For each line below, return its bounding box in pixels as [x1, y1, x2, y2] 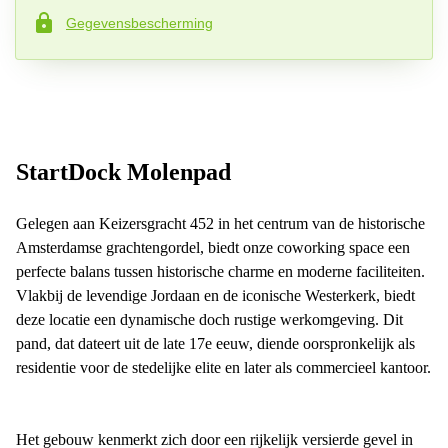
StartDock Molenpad [16, 159, 231, 186]
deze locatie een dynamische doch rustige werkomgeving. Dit [16, 311, 403, 329]
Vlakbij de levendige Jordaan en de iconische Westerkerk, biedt [16, 287, 415, 305]
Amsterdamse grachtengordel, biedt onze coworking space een [16, 239, 410, 257]
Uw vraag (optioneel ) [43, 101, 179, 118]
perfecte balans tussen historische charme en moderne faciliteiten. [16, 263, 425, 281]
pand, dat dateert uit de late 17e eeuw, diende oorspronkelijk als [16, 335, 415, 353]
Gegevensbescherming [66, 14, 213, 31]
